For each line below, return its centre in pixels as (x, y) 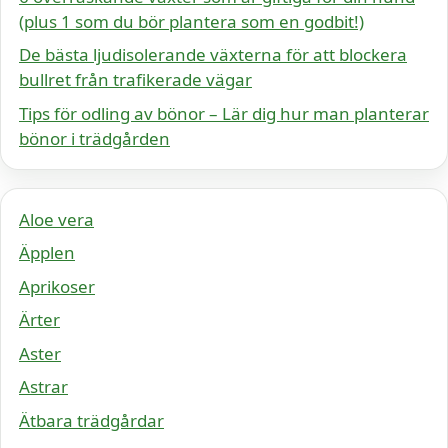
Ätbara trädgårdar (91, 420)
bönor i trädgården (94, 138)
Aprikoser (57, 286)
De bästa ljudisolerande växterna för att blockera (213, 54)
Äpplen (47, 252)
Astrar (43, 386)
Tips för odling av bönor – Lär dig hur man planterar (224, 113)
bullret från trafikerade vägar (135, 79)
